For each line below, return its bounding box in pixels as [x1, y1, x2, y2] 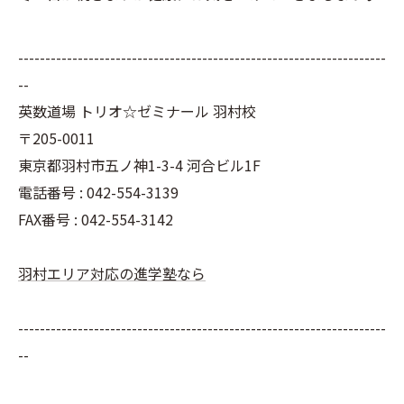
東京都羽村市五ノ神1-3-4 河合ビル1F [18, 154, 261, 176]
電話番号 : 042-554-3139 [18, 181, 179, 203]
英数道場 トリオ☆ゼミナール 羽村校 [18, 100, 256, 122]
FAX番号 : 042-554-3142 [18, 208, 173, 230]
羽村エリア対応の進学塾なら [18, 262, 206, 284]
